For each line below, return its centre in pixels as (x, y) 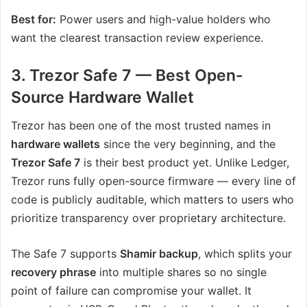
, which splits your (245, 253)
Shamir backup (159, 253)
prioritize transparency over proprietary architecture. (148, 218)
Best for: (34, 20)
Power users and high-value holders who (163, 20)
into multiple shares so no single (181, 272)
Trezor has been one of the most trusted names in (141, 125)
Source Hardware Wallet (102, 98)
